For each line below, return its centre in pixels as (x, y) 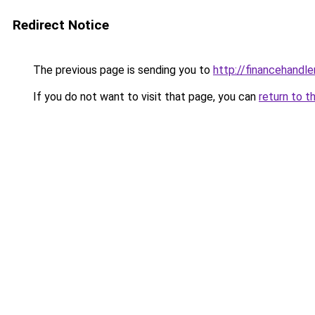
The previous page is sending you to (122, 70)
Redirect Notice (61, 25)
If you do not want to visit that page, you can (144, 97)
